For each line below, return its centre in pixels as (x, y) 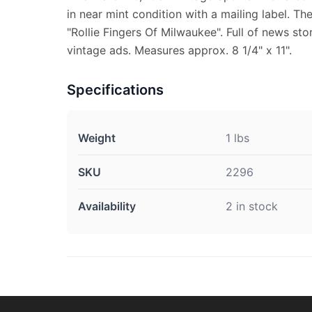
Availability (107, 206)
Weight (97, 138)
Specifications (115, 90)
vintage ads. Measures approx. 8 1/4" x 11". (179, 50)
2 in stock (252, 206)
